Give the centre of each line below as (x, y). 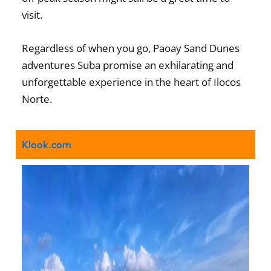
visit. (32, 15)
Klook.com (47, 144)
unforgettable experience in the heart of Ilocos (132, 82)
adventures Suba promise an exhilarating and (128, 65)
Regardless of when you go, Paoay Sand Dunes (131, 48)
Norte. (37, 99)
